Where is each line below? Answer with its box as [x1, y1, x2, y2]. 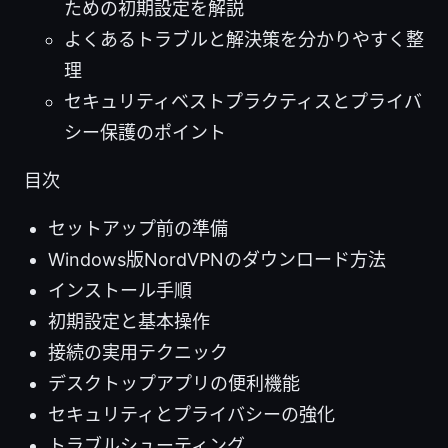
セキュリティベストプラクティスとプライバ [64, 91, 422, 113]
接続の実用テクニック [48, 342, 228, 364]
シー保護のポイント [64, 122, 226, 144]
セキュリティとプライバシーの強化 [48, 404, 335, 426]
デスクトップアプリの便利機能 [48, 373, 300, 395]
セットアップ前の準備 [48, 218, 228, 240]
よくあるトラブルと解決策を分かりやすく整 [64, 29, 424, 51]
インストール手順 [48, 280, 192, 302]
